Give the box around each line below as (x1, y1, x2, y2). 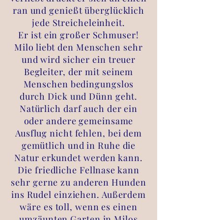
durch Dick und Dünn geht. (19, 90, 138, 102)
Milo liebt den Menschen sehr (14, 41, 143, 53)
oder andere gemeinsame (24, 115, 134, 127)
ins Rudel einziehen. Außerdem (11, 189, 146, 200)
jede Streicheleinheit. (32, 17, 125, 28)
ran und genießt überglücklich (12, 4, 145, 16)
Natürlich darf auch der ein (19, 103, 138, 114)
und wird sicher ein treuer (21, 54, 136, 65)
